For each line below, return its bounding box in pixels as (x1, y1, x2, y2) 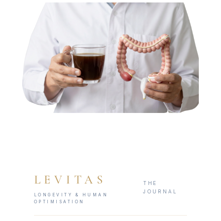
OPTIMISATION (34, 199, 85, 204)
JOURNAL (143, 188, 178, 194)
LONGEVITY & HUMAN (34, 192, 109, 197)
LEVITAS (34, 172, 107, 187)
